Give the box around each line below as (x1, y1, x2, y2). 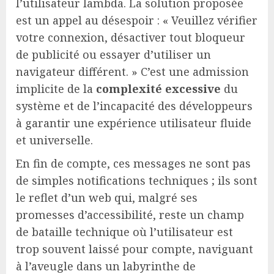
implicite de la (16, 81, 96, 97)
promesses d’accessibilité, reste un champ (16, 207, 244, 223)
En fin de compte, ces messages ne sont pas (16, 156, 251, 171)
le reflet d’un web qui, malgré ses (16, 190, 198, 206)
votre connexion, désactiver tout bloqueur (16, 30, 245, 45)
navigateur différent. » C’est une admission (16, 64, 249, 80)
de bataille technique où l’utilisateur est (16, 224, 233, 240)
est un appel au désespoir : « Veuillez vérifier (16, 13, 257, 28)
